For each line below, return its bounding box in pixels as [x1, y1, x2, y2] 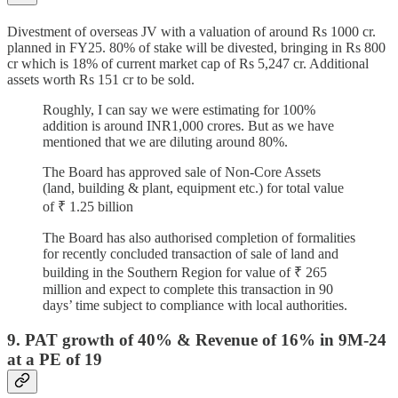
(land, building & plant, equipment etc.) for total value [43, 179, 344, 195]
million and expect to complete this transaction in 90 [43, 281, 333, 297]
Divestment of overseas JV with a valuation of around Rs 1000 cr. [7, 23, 376, 39]
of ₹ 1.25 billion [43, 198, 133, 214]
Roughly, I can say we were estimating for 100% [43, 101, 315, 117]
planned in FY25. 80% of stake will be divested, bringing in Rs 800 [7, 39, 386, 55]
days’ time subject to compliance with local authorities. [43, 297, 347, 313]
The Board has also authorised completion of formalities [43, 229, 355, 245]
